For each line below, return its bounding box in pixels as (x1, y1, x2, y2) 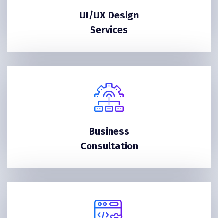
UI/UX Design (79, 9, 139, 21)
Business (89, 126, 129, 138)
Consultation (80, 140, 138, 152)
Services (90, 24, 128, 36)
